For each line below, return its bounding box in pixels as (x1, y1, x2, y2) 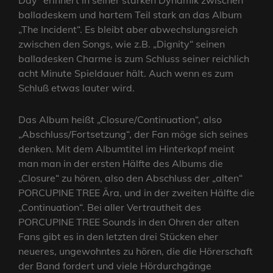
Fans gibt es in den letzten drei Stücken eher (18, 230, 218, 243)
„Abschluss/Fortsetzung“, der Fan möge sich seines (18, 128, 248, 141)
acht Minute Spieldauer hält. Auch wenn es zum (18, 67, 233, 80)
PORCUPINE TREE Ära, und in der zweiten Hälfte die (18, 186, 255, 199)
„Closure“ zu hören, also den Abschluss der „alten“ (18, 172, 243, 185)
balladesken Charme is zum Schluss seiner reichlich (18, 52, 249, 65)
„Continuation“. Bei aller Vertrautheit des (18, 201, 201, 214)
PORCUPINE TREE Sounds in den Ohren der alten (18, 216, 239, 229)
